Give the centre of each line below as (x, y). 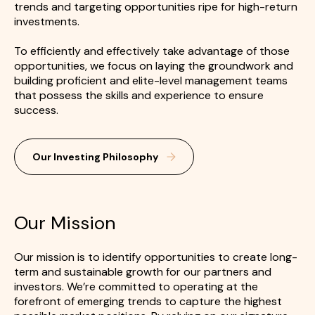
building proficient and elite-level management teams (151, 81)
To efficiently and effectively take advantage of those (152, 51)
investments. (47, 22)
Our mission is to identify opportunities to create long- (156, 257)
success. (36, 110)
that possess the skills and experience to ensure (139, 96)
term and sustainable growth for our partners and (143, 272)
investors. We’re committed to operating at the (136, 287)
